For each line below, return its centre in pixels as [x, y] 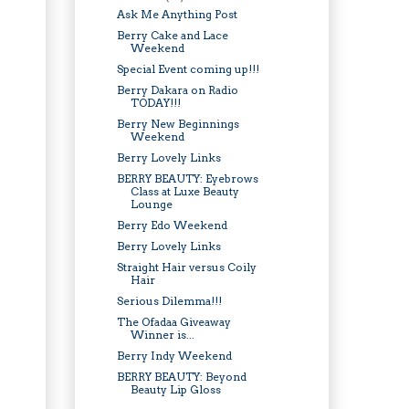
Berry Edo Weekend [172, 225]
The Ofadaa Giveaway [173, 321]
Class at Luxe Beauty [184, 191]
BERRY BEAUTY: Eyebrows [187, 178]
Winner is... [162, 334]
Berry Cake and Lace [172, 35]
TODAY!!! [155, 102]
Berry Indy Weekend [174, 355]
